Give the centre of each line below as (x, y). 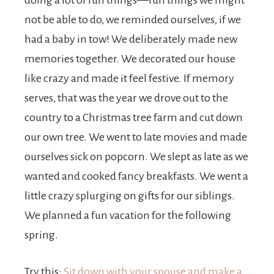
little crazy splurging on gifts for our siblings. (130, 196)
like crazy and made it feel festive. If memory (129, 78)
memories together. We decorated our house (130, 59)
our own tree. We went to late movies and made (136, 137)
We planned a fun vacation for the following (128, 215)
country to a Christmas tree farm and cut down (134, 117)
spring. (41, 235)
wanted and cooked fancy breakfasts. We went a (136, 176)
